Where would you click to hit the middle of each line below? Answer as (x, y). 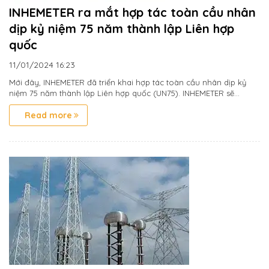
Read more (48, 116)
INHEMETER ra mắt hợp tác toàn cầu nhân (132, 13)
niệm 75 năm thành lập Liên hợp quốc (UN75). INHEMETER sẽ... (124, 93)
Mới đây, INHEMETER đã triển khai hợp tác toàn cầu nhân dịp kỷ (128, 83)
